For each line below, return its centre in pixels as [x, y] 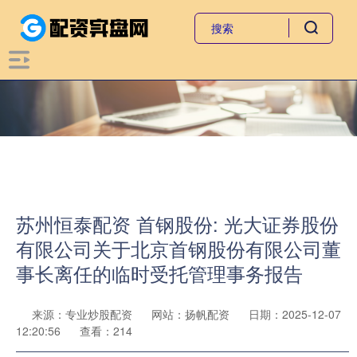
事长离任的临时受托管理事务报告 [159, 273]
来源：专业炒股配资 [84, 314]
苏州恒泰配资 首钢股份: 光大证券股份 [177, 224]
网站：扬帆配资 [190, 314]
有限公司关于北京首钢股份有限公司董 [178, 249]
